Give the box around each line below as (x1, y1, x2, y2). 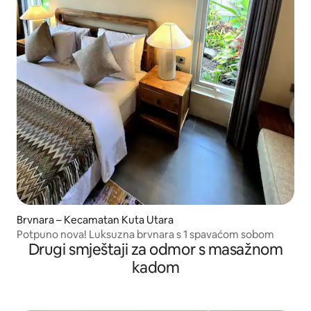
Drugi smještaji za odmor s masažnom (28, 239, 283, 260)
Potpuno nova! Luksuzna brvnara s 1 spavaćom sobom (17, 227, 274, 241)
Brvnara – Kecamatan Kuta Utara (17, 212, 174, 226)
